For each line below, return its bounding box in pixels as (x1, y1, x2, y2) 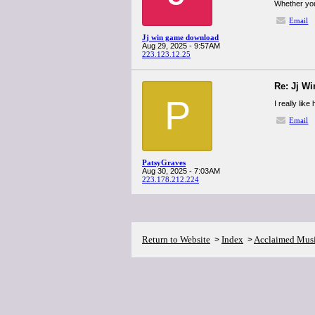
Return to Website (142, 234, 210, 245)
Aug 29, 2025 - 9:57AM (142, 41, 220, 50)
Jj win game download (142, 33, 219, 41)
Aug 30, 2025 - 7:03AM (142, 167, 220, 175)
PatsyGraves (142, 158, 186, 167)
